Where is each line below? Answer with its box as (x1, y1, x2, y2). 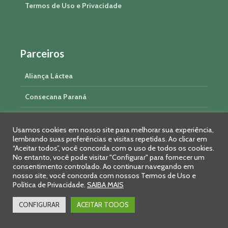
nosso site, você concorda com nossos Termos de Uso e (13, 171, 196, 180)
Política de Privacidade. (13, 180, 87, 189)
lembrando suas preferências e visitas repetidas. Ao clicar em (13, 134, 207, 144)
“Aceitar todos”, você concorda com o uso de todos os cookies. (13, 144, 214, 153)
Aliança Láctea (25, 71, 73, 81)
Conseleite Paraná (25, 113, 85, 123)
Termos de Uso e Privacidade (25, 1, 122, 11)
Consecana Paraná (25, 92, 87, 102)
